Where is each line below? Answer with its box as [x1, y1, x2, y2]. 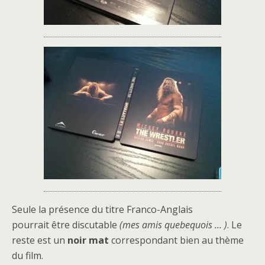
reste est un [12, 234, 67, 247]
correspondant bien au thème [109, 234, 244, 247]
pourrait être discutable [12, 218, 119, 232]
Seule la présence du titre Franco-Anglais [12, 203, 193, 216]
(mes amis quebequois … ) [119, 218, 227, 232]
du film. [12, 249, 43, 263]
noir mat [67, 234, 109, 247]
